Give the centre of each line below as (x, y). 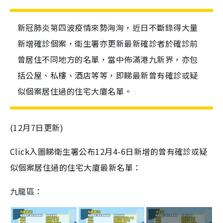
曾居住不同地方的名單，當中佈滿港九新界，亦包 (108, 59)
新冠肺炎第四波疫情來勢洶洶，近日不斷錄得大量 (108, 27)
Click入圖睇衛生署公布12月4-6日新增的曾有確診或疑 (109, 151)
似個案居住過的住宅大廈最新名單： (76, 167)
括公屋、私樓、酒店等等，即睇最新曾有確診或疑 (108, 75)
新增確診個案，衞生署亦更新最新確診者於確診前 (108, 43)
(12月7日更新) (37, 127)
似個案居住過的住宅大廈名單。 (75, 91)
